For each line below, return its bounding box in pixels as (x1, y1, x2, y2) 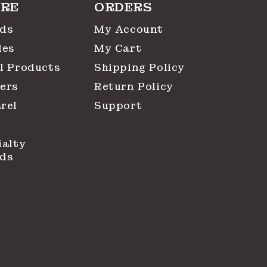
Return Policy (94, 80, 173, 93)
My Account (94, 23, 163, 36)
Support (94, 100, 142, 112)
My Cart (94, 42, 142, 55)
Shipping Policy (94, 61, 185, 74)
